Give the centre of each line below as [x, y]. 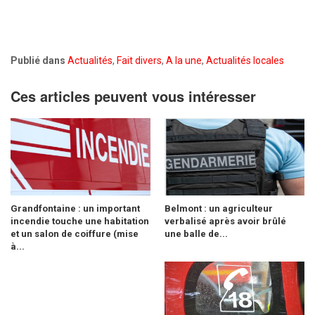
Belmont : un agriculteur [219, 208]
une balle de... [196, 233]
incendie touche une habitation [80, 221]
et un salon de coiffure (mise [75, 233]
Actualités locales [245, 60]
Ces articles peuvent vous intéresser [133, 96]
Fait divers [139, 60]
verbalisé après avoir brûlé [225, 221]
